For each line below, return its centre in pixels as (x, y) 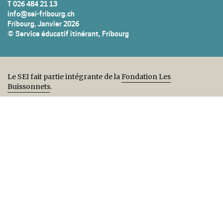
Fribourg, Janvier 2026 (43, 24)
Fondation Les (146, 77)
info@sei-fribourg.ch (41, 14)
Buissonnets (29, 87)
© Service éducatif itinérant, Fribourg (68, 34)
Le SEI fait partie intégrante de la (64, 77)
